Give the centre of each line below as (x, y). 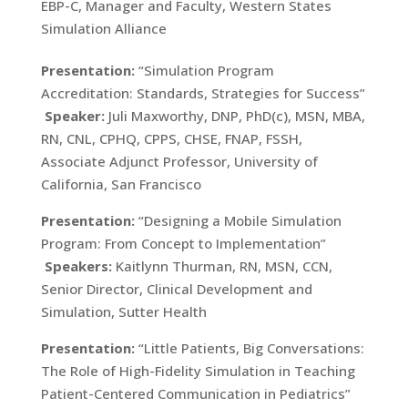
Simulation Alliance (103, 28)
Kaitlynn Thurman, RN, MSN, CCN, (222, 266)
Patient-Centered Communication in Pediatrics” (197, 393)
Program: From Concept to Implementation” (183, 243)
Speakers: (78, 266)
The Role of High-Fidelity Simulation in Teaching (198, 371)
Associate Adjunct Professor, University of (179, 161)
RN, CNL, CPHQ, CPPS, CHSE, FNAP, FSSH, (171, 138)
